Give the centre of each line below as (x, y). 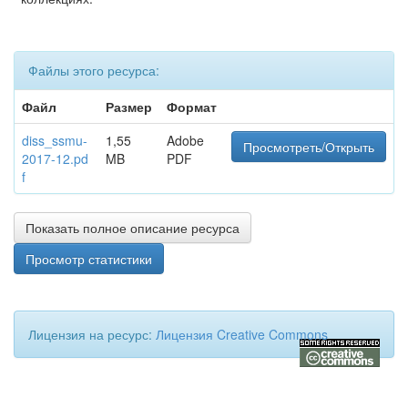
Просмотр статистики (89, 259)
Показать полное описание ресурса (133, 228)
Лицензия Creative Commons (242, 334)
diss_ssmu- (55, 140)
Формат (192, 107)
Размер (129, 107)
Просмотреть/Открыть (309, 147)
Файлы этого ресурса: (94, 70)
